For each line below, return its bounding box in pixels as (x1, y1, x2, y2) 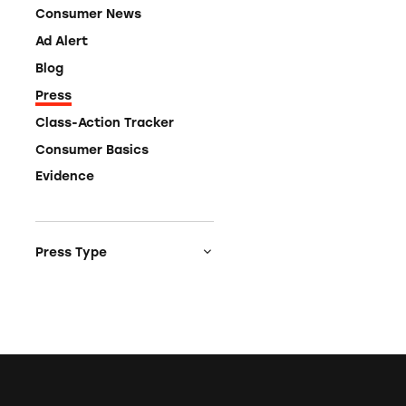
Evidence (35, 169, 95, 184)
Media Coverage (66, 276, 171, 292)
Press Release (66, 304, 158, 320)
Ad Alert (35, 34, 89, 49)
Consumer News (35, 6, 142, 22)
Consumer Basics (35, 141, 150, 157)
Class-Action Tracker (35, 114, 175, 130)
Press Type (35, 245, 108, 260)
